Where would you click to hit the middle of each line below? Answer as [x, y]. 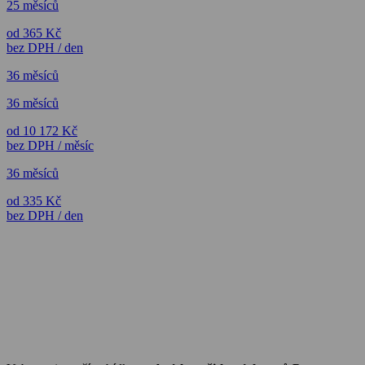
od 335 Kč [34, 200]
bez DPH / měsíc [50, 145]
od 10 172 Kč [42, 130]
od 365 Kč [34, 33]
